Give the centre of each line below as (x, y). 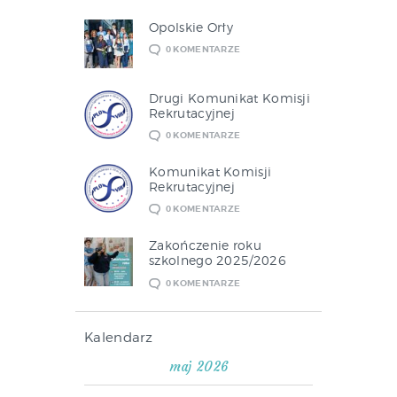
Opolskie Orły (191, 27)
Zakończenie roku (205, 245)
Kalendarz (119, 337)
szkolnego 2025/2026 (218, 261)
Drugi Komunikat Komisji (230, 97)
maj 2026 (198, 366)
